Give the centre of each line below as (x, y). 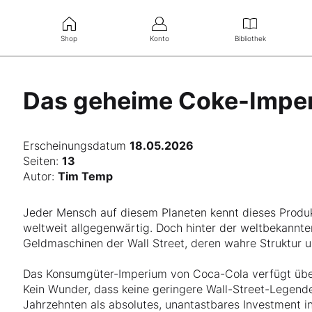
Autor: (41, 176)
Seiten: (43, 161)
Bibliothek (250, 38)
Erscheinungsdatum (77, 146)
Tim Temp (86, 176)
